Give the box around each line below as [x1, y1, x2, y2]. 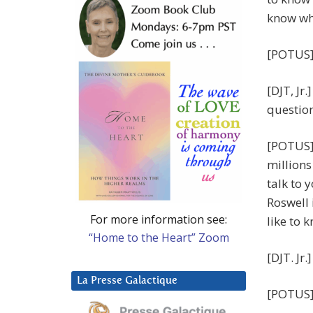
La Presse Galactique [77, 275, 177, 286]
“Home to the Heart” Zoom [88, 229, 229, 245]
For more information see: [90, 211, 227, 227]
